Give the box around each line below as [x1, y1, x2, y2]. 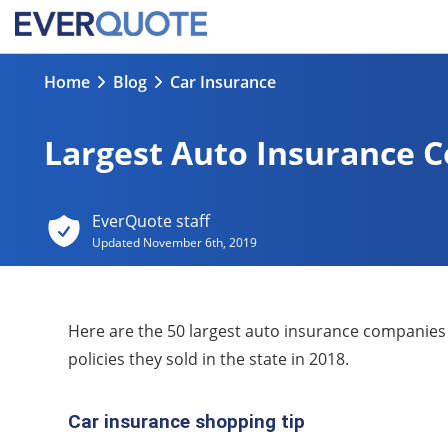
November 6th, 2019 [142, 234, 257, 251]
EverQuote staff [91, 210, 210, 232]
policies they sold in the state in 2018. [68, 348, 349, 371]
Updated [91, 234, 143, 251]
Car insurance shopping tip [68, 410, 305, 433]
